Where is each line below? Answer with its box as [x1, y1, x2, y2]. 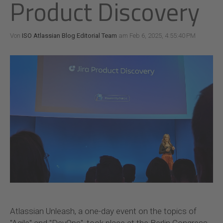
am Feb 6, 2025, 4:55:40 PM [117, 32, 196, 39]
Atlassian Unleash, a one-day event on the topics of [10, 206, 197, 217]
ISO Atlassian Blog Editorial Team [22, 32, 117, 39]
